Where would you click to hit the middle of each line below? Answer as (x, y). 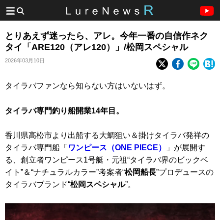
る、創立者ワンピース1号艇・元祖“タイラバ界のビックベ (107, 160)
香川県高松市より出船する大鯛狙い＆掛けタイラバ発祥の (107, 136)
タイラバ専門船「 (36, 148)
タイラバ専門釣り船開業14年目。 (64, 110)
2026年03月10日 (25, 60)
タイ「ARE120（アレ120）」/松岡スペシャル (96, 47)
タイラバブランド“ (38, 185)
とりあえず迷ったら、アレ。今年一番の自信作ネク (107, 36)
